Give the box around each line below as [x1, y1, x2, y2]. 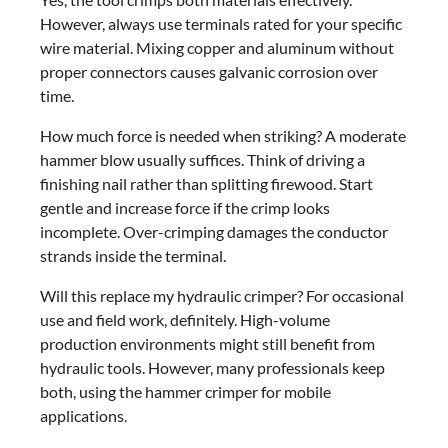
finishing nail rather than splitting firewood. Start [40, 174, 373, 194]
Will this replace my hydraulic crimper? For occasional [40, 286, 404, 306]
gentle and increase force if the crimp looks [40, 198, 330, 218]
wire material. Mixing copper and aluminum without [40, 38, 394, 58]
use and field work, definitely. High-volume [40, 310, 330, 330]
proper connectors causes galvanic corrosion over [40, 62, 378, 82]
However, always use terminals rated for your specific [40, 14, 402, 34]
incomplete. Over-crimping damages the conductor [40, 222, 388, 242]
